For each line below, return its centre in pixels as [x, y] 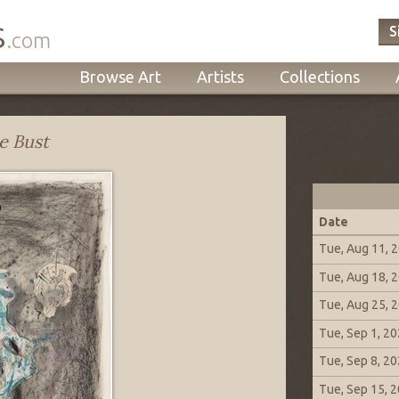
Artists [220, 77]
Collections [320, 77]
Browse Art [120, 77]
